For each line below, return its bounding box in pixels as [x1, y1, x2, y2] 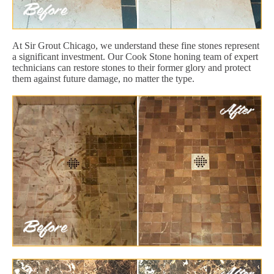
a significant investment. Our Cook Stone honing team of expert [12, 51, 258, 62]
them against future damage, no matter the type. [12, 73, 194, 84]
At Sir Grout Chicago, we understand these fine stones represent [12, 40, 259, 51]
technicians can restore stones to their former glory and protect [12, 62, 251, 73]
